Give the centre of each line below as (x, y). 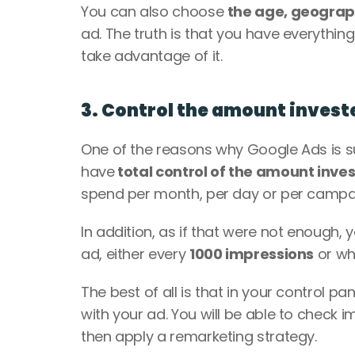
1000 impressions (252, 254)
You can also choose (154, 11)
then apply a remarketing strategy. (201, 336)
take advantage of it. (154, 56)
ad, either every (135, 254)
